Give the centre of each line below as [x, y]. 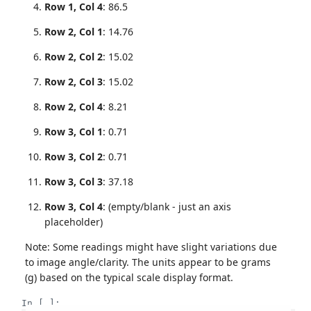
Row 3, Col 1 [74, 131]
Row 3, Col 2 [74, 156]
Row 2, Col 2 [74, 56]
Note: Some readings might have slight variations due [151, 246]
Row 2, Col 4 [74, 106]
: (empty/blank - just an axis [167, 206]
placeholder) [74, 221]
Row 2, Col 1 [74, 31]
